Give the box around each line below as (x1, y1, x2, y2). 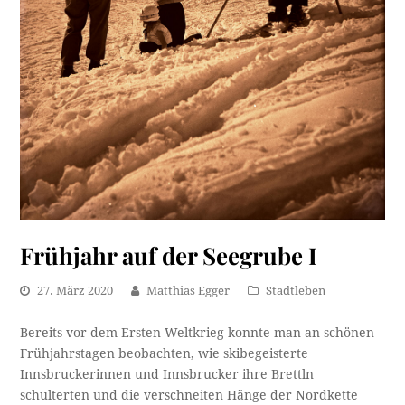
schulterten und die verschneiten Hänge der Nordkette (20, 387, 359, 402)
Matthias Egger (146, 283, 231, 297)
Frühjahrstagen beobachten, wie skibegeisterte (20, 345, 309, 361)
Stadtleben (266, 283, 326, 297)
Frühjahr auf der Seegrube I (20, 239, 318, 270)
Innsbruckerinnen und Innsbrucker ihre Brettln (20, 366, 315, 381)
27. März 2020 (37, 283, 114, 297)
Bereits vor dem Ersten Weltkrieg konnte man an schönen (20, 325, 375, 340)
